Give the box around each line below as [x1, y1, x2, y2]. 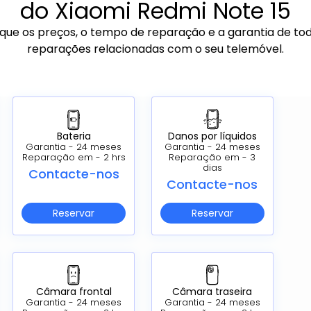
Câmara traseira [172, 284, 253, 299]
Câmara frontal [35, 284, 112, 299]
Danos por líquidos [167, 128, 257, 143]
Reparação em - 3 [169, 151, 256, 163]
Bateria [56, 129, 91, 144]
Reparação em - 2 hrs [22, 151, 126, 164]
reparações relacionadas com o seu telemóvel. [27, 40, 284, 57]
